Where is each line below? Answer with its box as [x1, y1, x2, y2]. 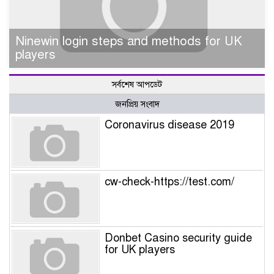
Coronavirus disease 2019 [104, 118, 234, 132]
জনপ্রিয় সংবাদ [114, 99, 160, 110]
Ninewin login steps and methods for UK [15, 34, 242, 50]
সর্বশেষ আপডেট [112, 80, 162, 91]
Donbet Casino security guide [104, 231, 252, 245]
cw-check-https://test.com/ [104, 174, 234, 188]
